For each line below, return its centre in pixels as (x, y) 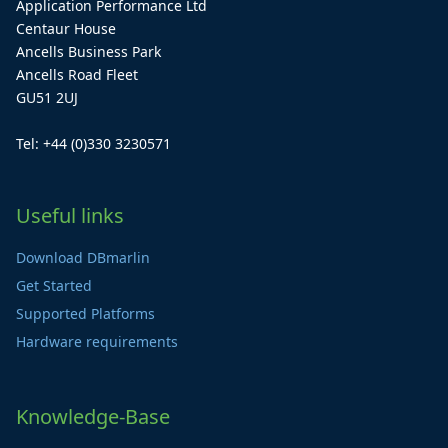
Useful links (70, 216)
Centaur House (66, 29)
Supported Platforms (85, 314)
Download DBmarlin (83, 258)
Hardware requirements (97, 342)
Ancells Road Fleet (77, 75)
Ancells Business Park (88, 52)
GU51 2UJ (47, 98)
